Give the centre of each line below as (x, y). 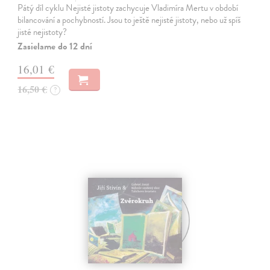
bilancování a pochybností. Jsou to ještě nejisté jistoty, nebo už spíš (129, 20)
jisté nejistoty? (42, 32)
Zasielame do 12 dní (55, 46)
